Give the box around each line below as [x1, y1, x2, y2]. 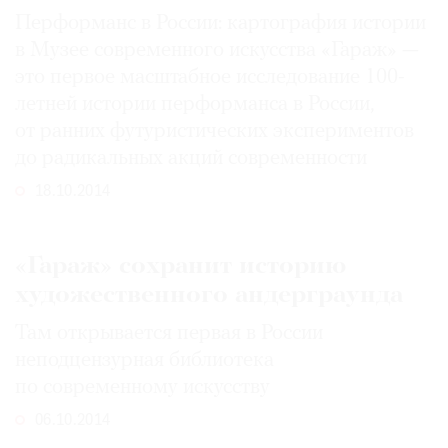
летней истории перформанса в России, [15, 94, 375, 116]
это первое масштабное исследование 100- [15, 67, 405, 89]
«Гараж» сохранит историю [15, 254, 346, 280]
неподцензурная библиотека [15, 350, 274, 372]
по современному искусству [15, 377, 270, 399]
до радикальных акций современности [15, 148, 367, 170]
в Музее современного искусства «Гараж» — [15, 40, 419, 62]
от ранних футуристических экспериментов [15, 121, 414, 143]
